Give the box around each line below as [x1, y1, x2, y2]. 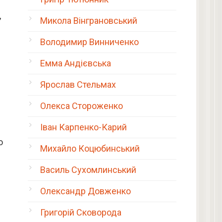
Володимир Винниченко [40, 37, 139, 47]
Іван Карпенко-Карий [40, 122, 127, 132]
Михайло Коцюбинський [40, 143, 140, 154]
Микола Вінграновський [40, 15, 137, 26]
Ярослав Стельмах [40, 79, 116, 90]
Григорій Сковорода [40, 207, 121, 218]
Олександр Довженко [40, 186, 131, 196]
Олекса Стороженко [40, 101, 123, 111]
